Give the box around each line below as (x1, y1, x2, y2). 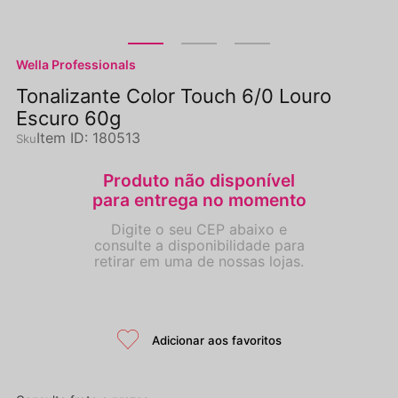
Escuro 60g (16, 107, 121, 130)
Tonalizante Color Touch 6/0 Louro (16, 84, 331, 107)
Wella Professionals (16, 57, 136, 72)
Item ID (36, 129, 84, 147)
